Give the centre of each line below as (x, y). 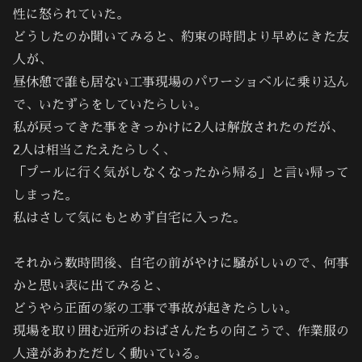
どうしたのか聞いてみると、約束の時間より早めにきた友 (181, 37)
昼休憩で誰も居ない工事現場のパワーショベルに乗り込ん (181, 82)
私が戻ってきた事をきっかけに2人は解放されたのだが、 (178, 127)
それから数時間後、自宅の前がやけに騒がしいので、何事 (181, 264)
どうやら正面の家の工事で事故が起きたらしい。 (155, 309)
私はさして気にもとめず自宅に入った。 (129, 218)
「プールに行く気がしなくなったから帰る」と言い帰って (181, 173)
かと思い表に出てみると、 (90, 286)
